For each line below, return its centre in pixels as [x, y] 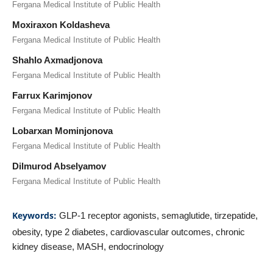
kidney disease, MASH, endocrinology [88, 246]
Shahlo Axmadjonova [57, 60]
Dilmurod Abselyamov [59, 166]
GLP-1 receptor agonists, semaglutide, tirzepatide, [158, 215]
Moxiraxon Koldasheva [61, 24]
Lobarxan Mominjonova [62, 130]
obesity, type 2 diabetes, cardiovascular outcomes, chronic [128, 232]
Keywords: [35, 215]
